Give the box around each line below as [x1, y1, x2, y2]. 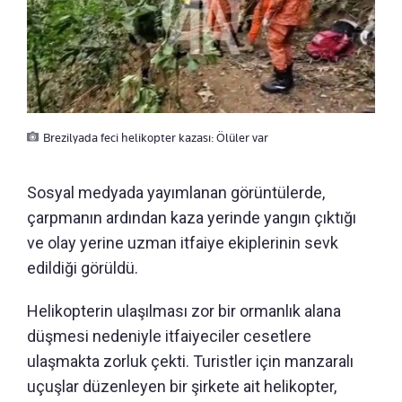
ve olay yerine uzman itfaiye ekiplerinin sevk [27, 233, 338, 253]
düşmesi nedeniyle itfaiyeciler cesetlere [27, 327, 311, 346]
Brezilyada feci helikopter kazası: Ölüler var [43, 130, 268, 145]
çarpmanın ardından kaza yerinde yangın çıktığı [27, 208, 356, 228]
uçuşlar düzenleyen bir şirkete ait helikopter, [27, 377, 336, 397]
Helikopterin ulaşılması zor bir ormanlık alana [27, 301, 341, 321]
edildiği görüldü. [27, 258, 138, 278]
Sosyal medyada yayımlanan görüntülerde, [27, 183, 325, 203]
